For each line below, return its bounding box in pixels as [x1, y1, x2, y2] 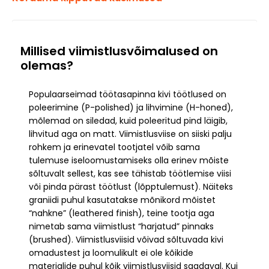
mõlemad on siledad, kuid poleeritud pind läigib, [29, 115, 228, 127]
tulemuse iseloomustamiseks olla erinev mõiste [29, 154, 229, 167]
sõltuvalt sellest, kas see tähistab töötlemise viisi [29, 168, 231, 180]
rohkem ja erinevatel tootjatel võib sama [29, 141, 200, 154]
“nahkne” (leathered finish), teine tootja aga [29, 207, 214, 220]
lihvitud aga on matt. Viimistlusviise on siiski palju [29, 128, 232, 141]
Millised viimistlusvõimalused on [20, 43, 218, 60]
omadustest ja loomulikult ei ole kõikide [29, 247, 193, 259]
